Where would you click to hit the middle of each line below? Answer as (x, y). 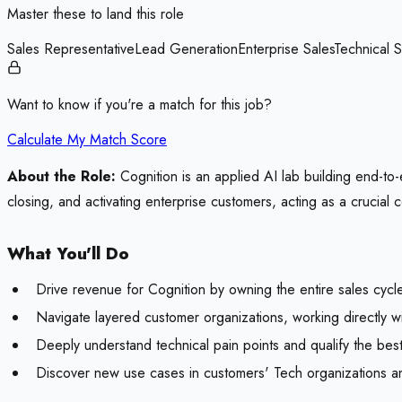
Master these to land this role (96, 14)
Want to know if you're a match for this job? (140, 105)
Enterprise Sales (286, 49)
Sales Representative (71, 49)
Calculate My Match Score (87, 140)
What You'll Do (68, 254)
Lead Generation (186, 49)
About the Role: (61, 177)
